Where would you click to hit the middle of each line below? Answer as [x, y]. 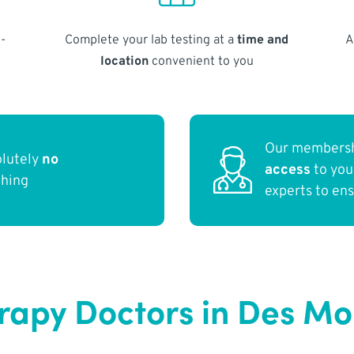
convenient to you [201, 61]
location [124, 61]
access [288, 171]
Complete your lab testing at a [151, 40]
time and [263, 40]
